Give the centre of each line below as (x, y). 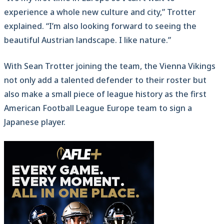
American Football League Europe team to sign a (98, 108)
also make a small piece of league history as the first (105, 94)
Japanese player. (35, 122)
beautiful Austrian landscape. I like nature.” (87, 40)
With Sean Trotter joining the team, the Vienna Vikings (110, 66)
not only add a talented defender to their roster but (105, 80)
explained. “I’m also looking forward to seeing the (100, 26)
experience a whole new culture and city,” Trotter (100, 12)
